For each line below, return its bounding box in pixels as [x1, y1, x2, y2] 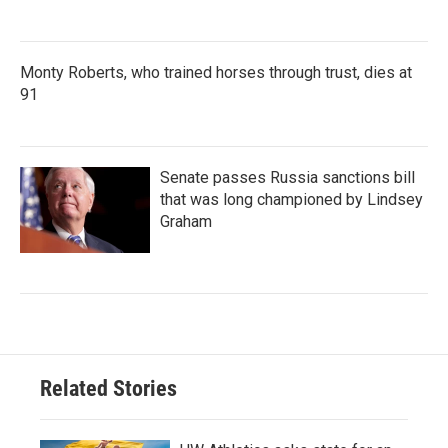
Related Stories [40, 375, 177, 401]
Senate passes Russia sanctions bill [160, 167, 415, 187]
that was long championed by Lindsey [160, 189, 423, 209]
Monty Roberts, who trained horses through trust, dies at [20, 62, 412, 82]
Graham [160, 211, 212, 231]
